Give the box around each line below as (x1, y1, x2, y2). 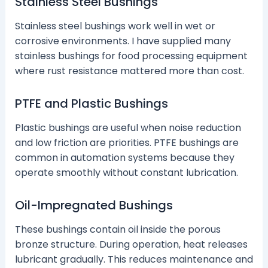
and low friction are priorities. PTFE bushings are (14, 136, 239, 150)
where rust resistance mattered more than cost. (14, 64, 244, 78)
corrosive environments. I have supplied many (14, 34, 231, 48)
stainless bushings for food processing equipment (14, 49, 248, 63)
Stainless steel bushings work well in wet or (14, 19, 215, 33)
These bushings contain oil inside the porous (14, 223, 221, 237)
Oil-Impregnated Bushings (14, 197, 173, 214)
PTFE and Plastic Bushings (14, 95, 168, 112)
